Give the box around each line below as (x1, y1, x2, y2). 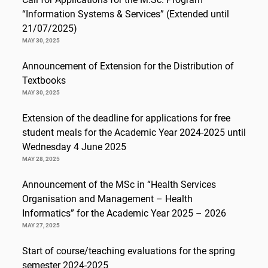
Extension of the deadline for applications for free (22, 112, 230, 124)
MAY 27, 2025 (22, 222, 60, 229)
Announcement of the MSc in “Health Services (22, 179, 216, 191)
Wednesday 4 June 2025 (22, 141, 126, 153)
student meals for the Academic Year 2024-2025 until (22, 127, 246, 139)
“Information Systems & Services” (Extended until (22, 8, 229, 20)
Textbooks (22, 75, 66, 87)
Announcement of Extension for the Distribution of (22, 60, 234, 72)
